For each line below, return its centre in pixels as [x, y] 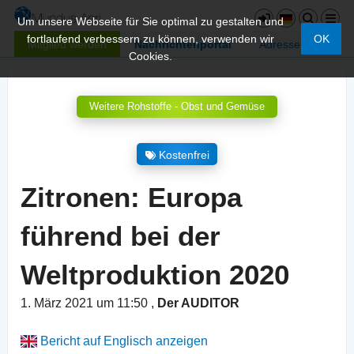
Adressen [283, 44]
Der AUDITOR [198, 303]
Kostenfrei [184, 155]
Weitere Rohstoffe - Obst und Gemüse [177, 107]
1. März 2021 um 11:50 [86, 303]
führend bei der [121, 236]
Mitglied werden [67, 44]
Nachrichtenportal [183, 44]
